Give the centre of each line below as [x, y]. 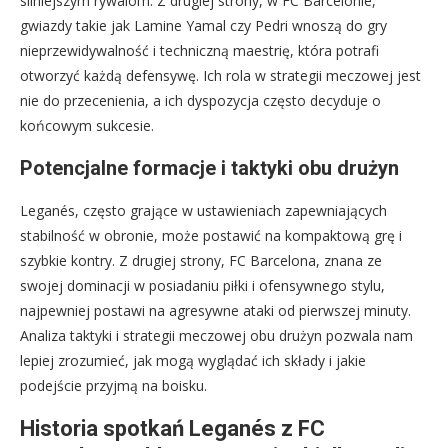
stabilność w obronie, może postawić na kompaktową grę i [211, 235]
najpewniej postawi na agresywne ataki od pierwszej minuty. [215, 310]
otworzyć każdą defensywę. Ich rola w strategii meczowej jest [220, 75]
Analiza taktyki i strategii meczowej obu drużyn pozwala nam [216, 335]
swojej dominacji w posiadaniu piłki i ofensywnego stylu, [202, 285]
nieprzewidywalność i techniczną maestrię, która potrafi [199, 50]
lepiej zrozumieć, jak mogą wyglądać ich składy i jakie [193, 360]
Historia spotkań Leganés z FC [172, 428]
